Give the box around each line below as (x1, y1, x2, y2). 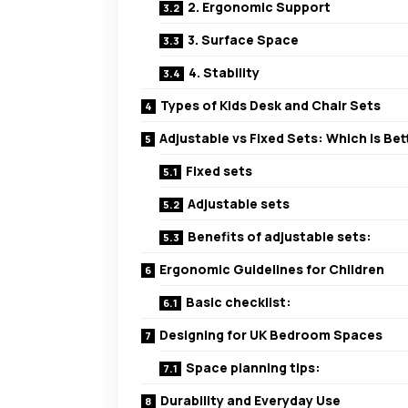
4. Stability (189, 64, 260, 82)
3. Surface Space (188, 31, 299, 49)
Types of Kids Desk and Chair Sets (160, 97, 381, 115)
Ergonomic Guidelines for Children (159, 260, 384, 279)
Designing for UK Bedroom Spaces (159, 326, 382, 344)
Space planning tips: (186, 359, 321, 377)
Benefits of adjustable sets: (188, 228, 372, 246)
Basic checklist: (186, 293, 291, 311)
